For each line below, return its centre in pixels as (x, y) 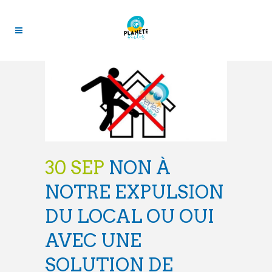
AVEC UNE (93, 240)
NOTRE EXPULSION (134, 192)
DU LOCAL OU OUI (130, 216)
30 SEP (75, 167)
